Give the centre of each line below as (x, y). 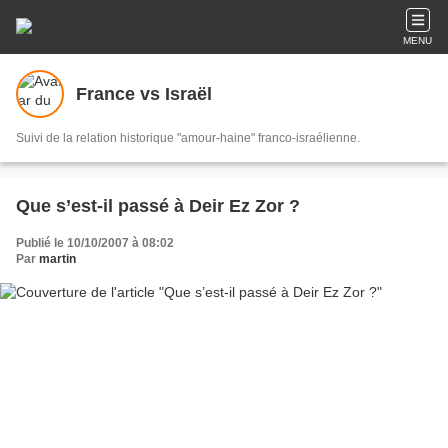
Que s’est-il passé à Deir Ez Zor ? (158, 206)
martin (57, 259)
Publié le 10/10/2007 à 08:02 (95, 243)
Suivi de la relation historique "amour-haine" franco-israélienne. (188, 138)
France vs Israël (144, 93)
